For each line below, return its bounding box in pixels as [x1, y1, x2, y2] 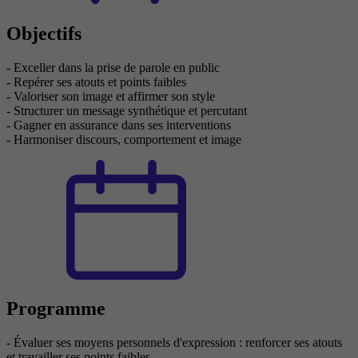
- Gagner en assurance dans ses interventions [6, 117, 231, 132]
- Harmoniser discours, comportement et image [6, 132, 241, 146]
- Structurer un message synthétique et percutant [6, 103, 247, 117]
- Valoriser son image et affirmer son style [6, 89, 215, 103]
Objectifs [6, 22, 82, 44]
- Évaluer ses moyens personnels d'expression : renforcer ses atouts [6, 336, 342, 350]
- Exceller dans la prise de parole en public [6, 60, 220, 74]
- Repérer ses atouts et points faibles [6, 74, 186, 89]
